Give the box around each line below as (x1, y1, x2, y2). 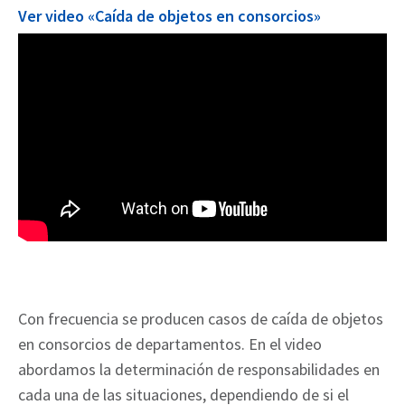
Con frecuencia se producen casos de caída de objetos (18, 308, 383, 329)
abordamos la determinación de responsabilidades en (18, 359, 380, 380)
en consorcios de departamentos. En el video (18, 334, 322, 354)
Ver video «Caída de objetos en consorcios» (18, 5, 321, 26)
